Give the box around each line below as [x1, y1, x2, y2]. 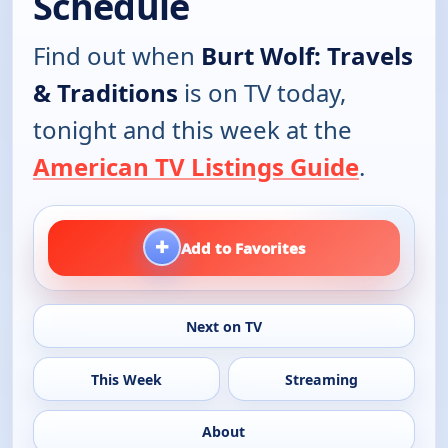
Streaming [285, 369, 359, 389]
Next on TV [185, 316, 262, 336]
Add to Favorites [181, 237, 305, 258]
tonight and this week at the [33, 112, 352, 146]
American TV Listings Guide [33, 149, 359, 183]
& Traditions [33, 75, 178, 109]
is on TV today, [178, 75, 346, 109]
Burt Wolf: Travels [201, 38, 413, 72]
